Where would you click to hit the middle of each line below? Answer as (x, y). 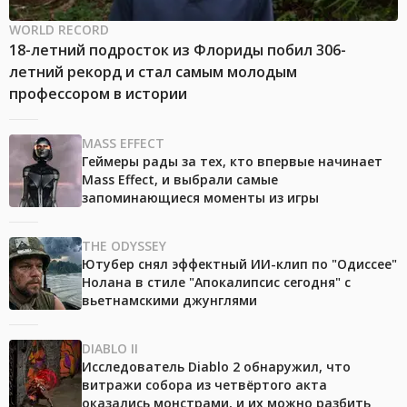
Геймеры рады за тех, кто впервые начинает (232, 162)
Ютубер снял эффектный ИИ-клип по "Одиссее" (239, 264)
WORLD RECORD (59, 30)
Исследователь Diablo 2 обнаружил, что (216, 367)
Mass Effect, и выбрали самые (180, 180)
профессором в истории (98, 94)
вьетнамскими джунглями (169, 301)
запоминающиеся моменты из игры (200, 198)
